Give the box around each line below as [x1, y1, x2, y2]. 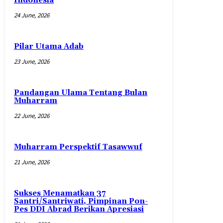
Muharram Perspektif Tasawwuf [14, 142, 142, 152]
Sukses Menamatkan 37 [14, 189, 106, 199]
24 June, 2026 [14, 11, 49, 20]
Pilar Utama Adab [14, 42, 84, 52]
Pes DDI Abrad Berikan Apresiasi [14, 205, 144, 215]
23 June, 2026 [14, 57, 49, 66]
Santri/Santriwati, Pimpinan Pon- [14, 197, 148, 207]
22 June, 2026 [14, 111, 49, 120]
